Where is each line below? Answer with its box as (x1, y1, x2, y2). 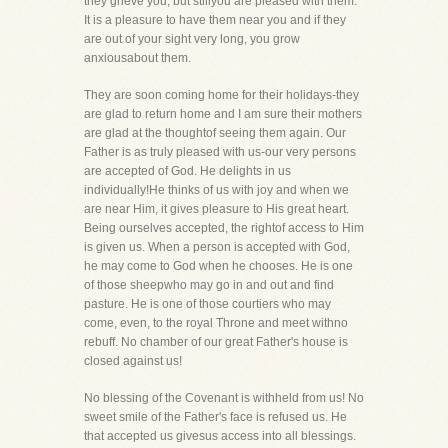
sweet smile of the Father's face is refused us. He (84, 410, 347, 424)
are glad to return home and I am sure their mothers (84, 107, 362, 121)
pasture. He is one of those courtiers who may (84, 297, 331, 311)
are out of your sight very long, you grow (84, 32, 300, 46)
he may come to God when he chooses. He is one (84, 259, 353, 273)
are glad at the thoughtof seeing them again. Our (84, 126, 346, 140)
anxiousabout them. (84, 51, 191, 65)
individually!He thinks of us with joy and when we (84, 183, 349, 197)
